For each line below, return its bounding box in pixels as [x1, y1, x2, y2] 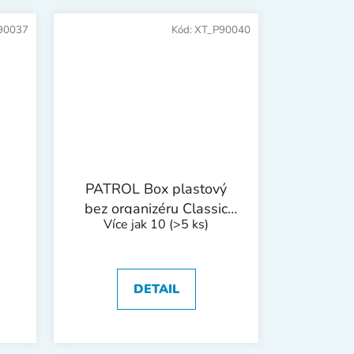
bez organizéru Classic [85, 199, 228, 219]
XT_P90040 [194, 22, 250, 37]
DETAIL [133, 281, 179, 299]
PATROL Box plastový [85, 179, 227, 199]
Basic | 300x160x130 [87, 219, 225, 239]
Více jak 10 [104, 216, 169, 234]
